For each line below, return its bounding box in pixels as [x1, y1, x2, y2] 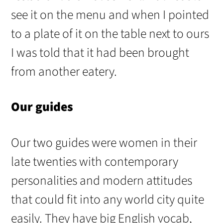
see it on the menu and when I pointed [11, 5, 210, 24]
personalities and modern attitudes [11, 171, 193, 190]
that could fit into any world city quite [11, 190, 205, 209]
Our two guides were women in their [11, 133, 198, 152]
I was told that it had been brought [11, 43, 190, 62]
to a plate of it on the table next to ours [11, 24, 210, 43]
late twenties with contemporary [11, 152, 179, 171]
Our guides [11, 98, 74, 116]
